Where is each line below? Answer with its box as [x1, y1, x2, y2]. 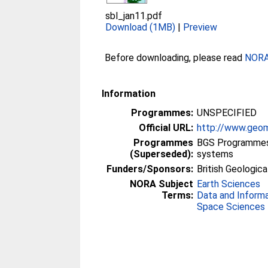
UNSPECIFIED [197, 107, 257, 118]
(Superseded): [130, 148, 194, 160]
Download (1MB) [105, 22, 176, 33]
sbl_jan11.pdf [105, 10, 163, 22]
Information [102, 88, 156, 99]
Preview [183, 22, 218, 33]
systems [197, 148, 234, 160]
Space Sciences [197, 201, 266, 212]
